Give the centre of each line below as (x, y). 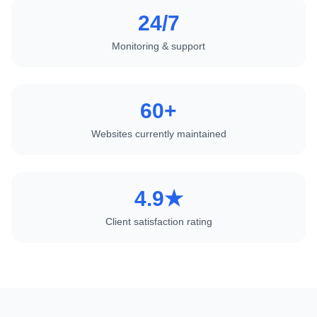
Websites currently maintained (158, 134)
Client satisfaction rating (158, 222)
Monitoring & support (158, 46)
